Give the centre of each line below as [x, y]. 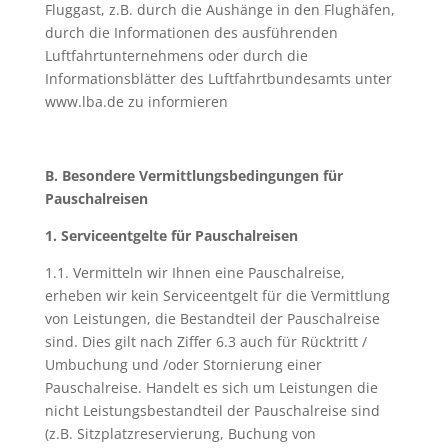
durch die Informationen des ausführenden [191, 32]
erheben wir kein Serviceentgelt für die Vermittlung [217, 295]
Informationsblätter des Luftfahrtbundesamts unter [218, 78]
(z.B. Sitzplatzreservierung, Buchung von [180, 433]
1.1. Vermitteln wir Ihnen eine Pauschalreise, [194, 272]
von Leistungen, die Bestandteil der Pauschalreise [212, 318]
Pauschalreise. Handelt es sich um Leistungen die [211, 387]
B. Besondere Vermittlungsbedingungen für [193, 175]
